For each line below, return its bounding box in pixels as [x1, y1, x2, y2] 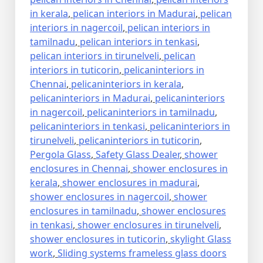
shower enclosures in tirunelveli [77, 218, 219, 232]
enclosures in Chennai [30, 162, 128, 176]
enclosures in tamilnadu [30, 204, 137, 218]
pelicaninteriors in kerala [71, 77, 181, 91]
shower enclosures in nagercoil [30, 190, 169, 204]
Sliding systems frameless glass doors [58, 247, 227, 260]
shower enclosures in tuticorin [30, 232, 166, 246]
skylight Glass [170, 232, 231, 246]
